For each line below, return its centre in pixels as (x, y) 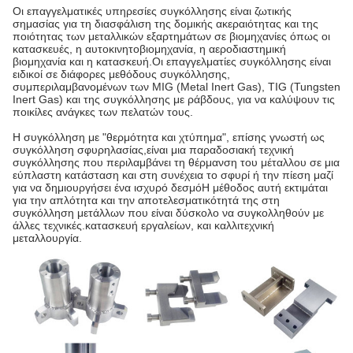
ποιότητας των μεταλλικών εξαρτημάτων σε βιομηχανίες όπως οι (171, 36)
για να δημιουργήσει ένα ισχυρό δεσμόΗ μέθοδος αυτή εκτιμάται (170, 188)
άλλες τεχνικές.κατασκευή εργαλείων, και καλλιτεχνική (143, 225)
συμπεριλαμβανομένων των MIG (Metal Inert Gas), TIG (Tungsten (176, 87)
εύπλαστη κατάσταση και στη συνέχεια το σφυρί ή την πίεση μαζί (173, 175)
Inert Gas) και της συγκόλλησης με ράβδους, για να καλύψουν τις (174, 99)
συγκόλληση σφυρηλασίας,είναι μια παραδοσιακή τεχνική (153, 150)
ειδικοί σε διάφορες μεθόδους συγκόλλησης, (121, 74)
